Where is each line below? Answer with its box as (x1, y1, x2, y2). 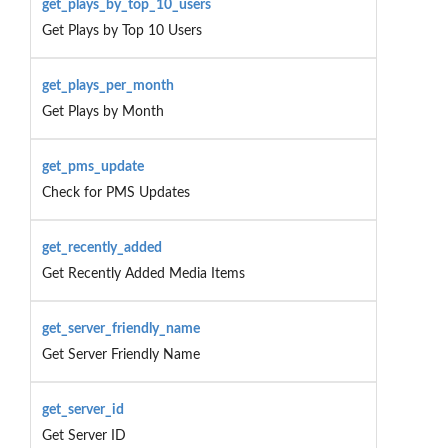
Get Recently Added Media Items (41, 266, 245, 281)
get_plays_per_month (41, 78, 174, 93)
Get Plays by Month (41, 104, 164, 119)
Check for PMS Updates (41, 185, 190, 200)
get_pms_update (41, 159, 144, 174)
